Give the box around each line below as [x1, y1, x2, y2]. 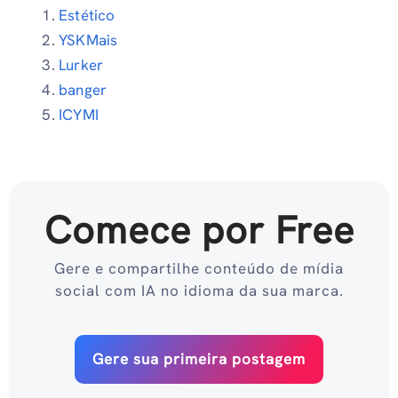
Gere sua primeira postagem [92, 349, 306, 370]
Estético [59, 4, 115, 25]
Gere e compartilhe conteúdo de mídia [54, 259, 344, 279]
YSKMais [59, 29, 118, 50]
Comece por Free [44, 205, 354, 256]
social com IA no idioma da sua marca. [54, 281, 344, 301]
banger [59, 79, 107, 99]
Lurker [59, 54, 104, 75]
